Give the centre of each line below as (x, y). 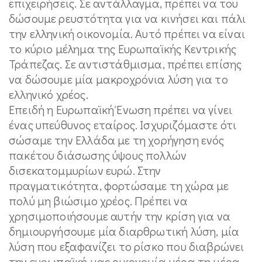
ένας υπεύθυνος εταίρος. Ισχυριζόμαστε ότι (123, 125)
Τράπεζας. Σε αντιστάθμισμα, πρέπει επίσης (125, 64)
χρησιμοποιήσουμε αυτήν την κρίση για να (120, 216)
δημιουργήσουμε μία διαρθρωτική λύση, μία (124, 231)
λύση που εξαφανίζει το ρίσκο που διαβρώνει (127, 246)
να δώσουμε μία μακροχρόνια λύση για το (118, 79)
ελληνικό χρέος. (49, 94)
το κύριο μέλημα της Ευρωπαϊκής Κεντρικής (123, 49)
